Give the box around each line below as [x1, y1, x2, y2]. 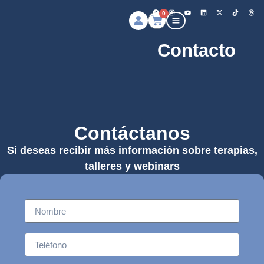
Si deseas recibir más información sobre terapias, [6, 144, 258, 156]
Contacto [157, 40, 236, 61]
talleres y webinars [84, 160, 180, 172]
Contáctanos [74, 123, 190, 144]
